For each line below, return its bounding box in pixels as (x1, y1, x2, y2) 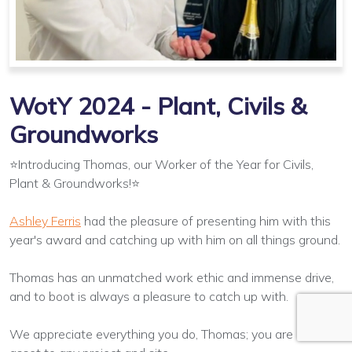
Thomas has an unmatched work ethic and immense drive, (9, 269, 334, 285)
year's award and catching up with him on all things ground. (9, 231, 340, 247)
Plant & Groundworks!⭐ (9, 174, 140, 191)
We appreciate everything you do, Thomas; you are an (9, 325, 310, 342)
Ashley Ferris (9, 212, 81, 229)
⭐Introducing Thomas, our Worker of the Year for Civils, (9, 156, 313, 172)
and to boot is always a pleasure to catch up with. (9, 288, 288, 304)
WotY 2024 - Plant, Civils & (9, 90, 306, 121)
